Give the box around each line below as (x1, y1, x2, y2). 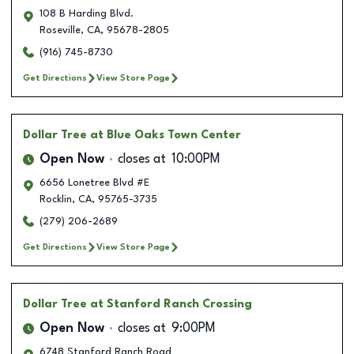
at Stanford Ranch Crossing (90, 298, 252, 310)
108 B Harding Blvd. (40, 8, 134, 19)
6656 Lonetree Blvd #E (40, 177, 149, 188)
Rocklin (40, 194, 72, 205)
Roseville (40, 24, 81, 36)
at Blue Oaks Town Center (90, 129, 241, 141)
